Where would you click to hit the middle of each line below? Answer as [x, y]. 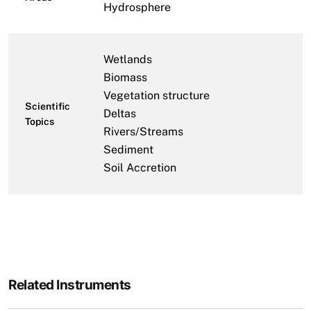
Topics [40, 121]
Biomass [125, 77]
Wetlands [128, 59]
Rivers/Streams [143, 131]
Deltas [120, 113]
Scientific [48, 106]
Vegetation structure [157, 95]
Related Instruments [70, 284]
